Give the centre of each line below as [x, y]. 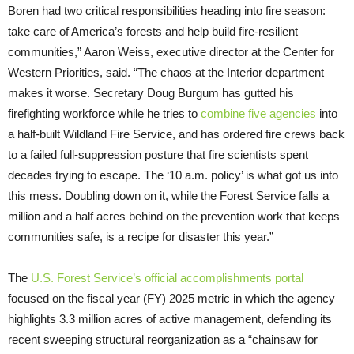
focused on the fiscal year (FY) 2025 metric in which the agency [171, 298]
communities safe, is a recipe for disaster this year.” [141, 236]
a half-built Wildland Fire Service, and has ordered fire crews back [176, 134]
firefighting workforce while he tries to [104, 113]
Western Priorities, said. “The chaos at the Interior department [166, 72]
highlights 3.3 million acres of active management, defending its [170, 318]
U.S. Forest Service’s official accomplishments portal [167, 277]
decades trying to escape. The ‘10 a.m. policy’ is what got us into [173, 175]
